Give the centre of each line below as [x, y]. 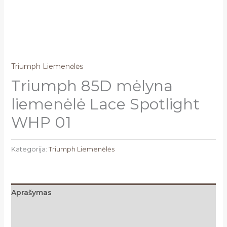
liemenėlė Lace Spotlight [105, 104]
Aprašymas [31, 192]
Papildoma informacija [54, 211]
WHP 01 [41, 123]
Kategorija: [30, 149]
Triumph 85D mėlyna [92, 86]
